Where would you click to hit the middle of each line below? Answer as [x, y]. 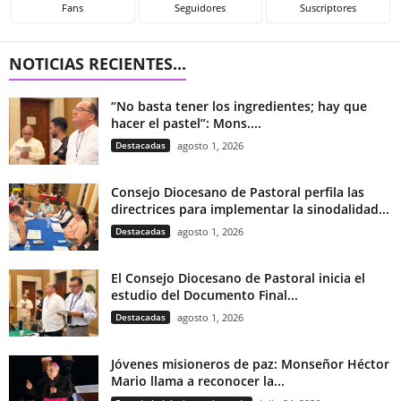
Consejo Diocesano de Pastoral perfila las [238, 192]
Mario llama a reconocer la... [198, 380]
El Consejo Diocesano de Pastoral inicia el [238, 277]
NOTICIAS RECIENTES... [98, 63]
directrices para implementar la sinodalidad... [250, 209]
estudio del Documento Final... [205, 294]
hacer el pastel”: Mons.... [186, 123]
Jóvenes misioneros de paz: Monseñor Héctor [250, 363]
